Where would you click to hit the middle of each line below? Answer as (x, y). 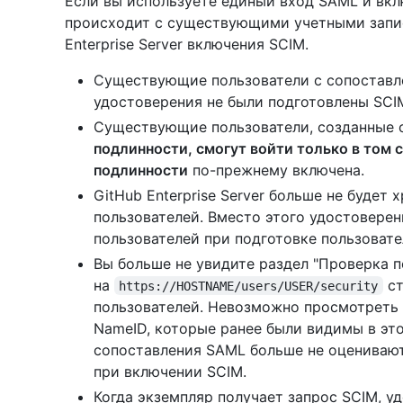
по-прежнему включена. (276, 170)
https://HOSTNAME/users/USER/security (249, 286)
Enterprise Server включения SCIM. (187, 44)
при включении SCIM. (170, 371)
